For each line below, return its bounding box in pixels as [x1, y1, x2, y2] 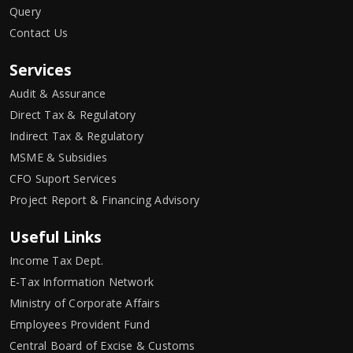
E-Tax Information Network [9, 273, 154, 289]
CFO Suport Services [9, 170, 117, 186]
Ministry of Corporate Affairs [9, 295, 160, 310]
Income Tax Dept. [9, 252, 104, 268]
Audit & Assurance [9, 85, 106, 101]
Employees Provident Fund [9, 316, 150, 332]
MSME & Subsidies [9, 149, 108, 165]
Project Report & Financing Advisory [9, 191, 199, 207]
